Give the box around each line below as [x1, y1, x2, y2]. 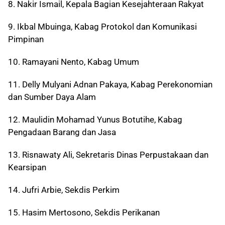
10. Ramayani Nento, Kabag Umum [8, 57, 139, 67]
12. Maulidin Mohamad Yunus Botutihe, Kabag [8, 115, 182, 125]
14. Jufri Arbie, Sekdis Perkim [8, 185, 120, 195]
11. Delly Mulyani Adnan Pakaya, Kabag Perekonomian [8, 79, 212, 90]
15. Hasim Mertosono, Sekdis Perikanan [8, 207, 160, 218]
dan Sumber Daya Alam [8, 92, 96, 102]
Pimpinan [8, 34, 44, 45]
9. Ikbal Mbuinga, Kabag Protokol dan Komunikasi [8, 22, 197, 32]
